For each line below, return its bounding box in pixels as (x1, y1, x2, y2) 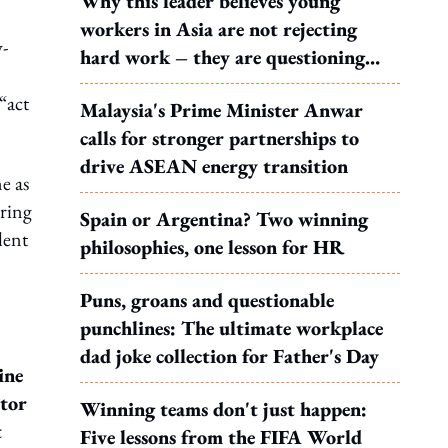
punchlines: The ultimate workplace (80, 315, 383, 341)
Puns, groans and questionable (80, 287, 334, 313)
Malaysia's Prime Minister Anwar (80, 97, 363, 123)
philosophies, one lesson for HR (80, 234, 344, 260)
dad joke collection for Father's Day (80, 343, 379, 369)
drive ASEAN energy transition (80, 153, 348, 179)
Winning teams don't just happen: (80, 396, 367, 422)
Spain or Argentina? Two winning (80, 206, 368, 232)
